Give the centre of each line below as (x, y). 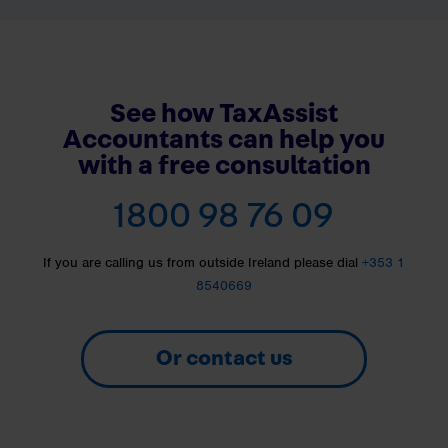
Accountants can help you (224, 139)
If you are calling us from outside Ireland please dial (202, 262)
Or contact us (224, 357)
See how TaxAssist (224, 113)
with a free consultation (224, 165)
